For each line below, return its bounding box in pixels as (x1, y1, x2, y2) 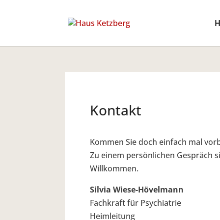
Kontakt (90, 100, 141, 119)
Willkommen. (90, 163, 138, 174)
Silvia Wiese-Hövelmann (90, 184, 184, 195)
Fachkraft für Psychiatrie (90, 197, 181, 208)
